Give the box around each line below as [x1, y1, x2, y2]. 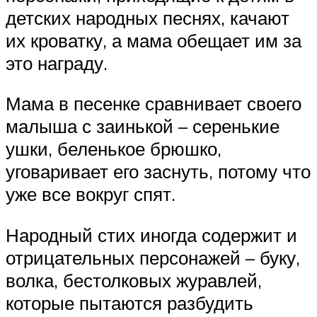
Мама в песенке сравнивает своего [6, 92, 301, 115]
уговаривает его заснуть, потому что [6, 160, 311, 183]
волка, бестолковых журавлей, [6, 268, 262, 292]
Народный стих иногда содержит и [6, 223, 297, 246]
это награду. [6, 51, 108, 74]
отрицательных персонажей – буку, [6, 246, 300, 269]
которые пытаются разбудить [6, 291, 253, 314]
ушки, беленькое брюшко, [6, 137, 221, 161]
